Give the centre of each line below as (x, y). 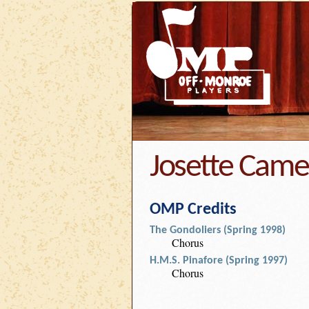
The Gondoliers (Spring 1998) (218, 230)
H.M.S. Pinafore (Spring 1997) (219, 261)
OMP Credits (193, 210)
